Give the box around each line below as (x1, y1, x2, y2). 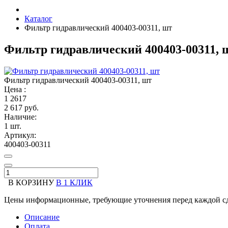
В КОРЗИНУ (4, 178, 54, 187)
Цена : (4, 84, 26, 94)
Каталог (24, 14, 52, 23)
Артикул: (4, 130, 36, 139)
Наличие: (4, 112, 37, 121)
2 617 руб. (4, 103, 39, 112)
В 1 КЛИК (56, 178, 93, 187)
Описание (24, 212, 60, 221)
